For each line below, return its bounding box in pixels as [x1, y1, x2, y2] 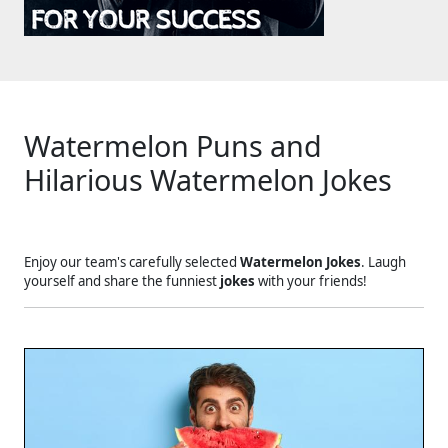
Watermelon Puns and [24, 126, 322, 165]
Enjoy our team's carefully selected [24, 253, 240, 271]
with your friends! [255, 272, 367, 290]
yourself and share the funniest [24, 272, 220, 290]
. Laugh [361, 253, 406, 271]
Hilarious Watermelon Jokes [24, 160, 392, 199]
